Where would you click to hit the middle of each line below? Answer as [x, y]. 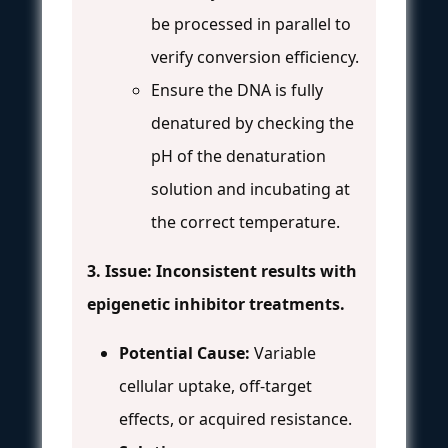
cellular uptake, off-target [215, 385]
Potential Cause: [184, 352]
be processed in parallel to [251, 23]
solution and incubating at [250, 188]
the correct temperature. [245, 221]
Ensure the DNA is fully [237, 89]
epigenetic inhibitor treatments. [216, 303]
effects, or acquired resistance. [235, 418]
